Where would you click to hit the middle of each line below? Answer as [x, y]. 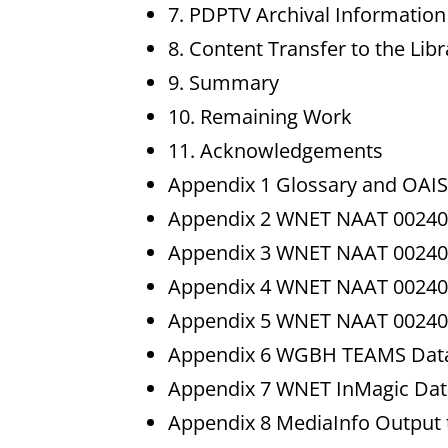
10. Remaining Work [259, 117]
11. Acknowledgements [275, 151]
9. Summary [223, 83]
